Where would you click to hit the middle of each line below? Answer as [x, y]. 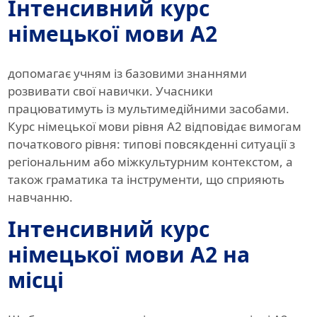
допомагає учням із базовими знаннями [127, 74]
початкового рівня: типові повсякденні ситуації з [151, 144]
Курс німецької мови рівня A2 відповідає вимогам [154, 127]
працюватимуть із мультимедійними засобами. [148, 109]
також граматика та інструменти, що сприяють [146, 180]
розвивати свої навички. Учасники [110, 91]
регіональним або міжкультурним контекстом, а [150, 162]
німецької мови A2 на [128, 255]
